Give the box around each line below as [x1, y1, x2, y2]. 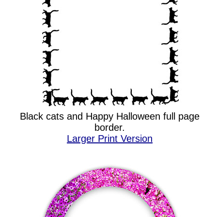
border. [94, 122, 125, 133]
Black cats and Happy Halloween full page [20, 111, 200, 122]
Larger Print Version [67, 133, 153, 144]
